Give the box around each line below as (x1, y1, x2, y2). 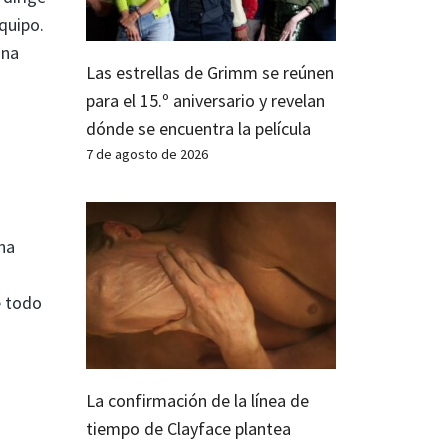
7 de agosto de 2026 (86, 144, 208, 163)
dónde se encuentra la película (86, 116, 311, 140)
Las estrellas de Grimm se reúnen (86, 60, 334, 84)
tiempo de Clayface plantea (86, 416, 291, 440)
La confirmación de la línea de (86, 388, 309, 412)
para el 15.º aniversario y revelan (86, 88, 325, 112)
